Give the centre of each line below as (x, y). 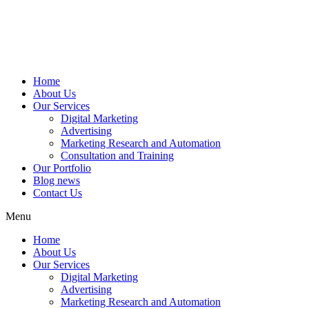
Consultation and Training (117, 156)
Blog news (57, 180)
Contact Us (58, 193)
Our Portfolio (62, 168)
